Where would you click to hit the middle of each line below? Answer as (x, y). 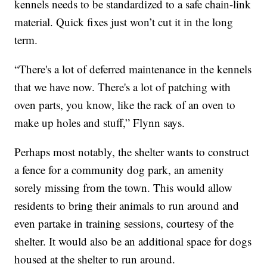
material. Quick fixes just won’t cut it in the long (124, 21)
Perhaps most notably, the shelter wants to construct (132, 151)
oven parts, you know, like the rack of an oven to (125, 104)
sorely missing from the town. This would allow (124, 187)
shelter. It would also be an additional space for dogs (133, 241)
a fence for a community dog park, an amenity (119, 169)
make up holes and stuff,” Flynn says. (100, 122)
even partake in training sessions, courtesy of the (124, 223)
